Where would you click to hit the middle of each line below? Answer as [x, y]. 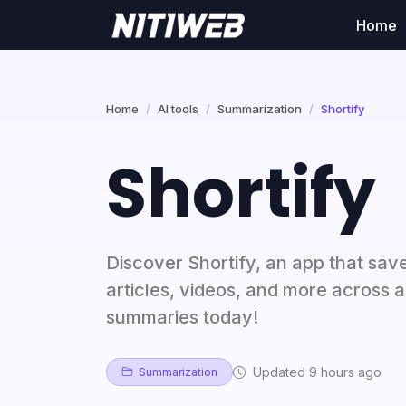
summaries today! [182, 317]
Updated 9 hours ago [315, 372]
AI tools [178, 109]
